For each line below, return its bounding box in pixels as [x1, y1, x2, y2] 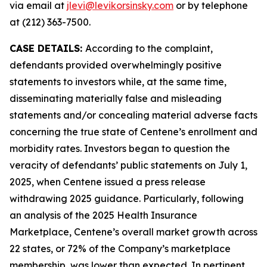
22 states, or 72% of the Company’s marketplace [10, 243, 231, 254]
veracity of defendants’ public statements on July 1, [10, 159, 247, 171]
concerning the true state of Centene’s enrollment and [10, 126, 257, 138]
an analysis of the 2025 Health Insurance [10, 209, 197, 221]
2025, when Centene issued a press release [10, 176, 206, 188]
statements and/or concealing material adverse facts [10, 109, 257, 121]
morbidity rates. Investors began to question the [10, 142, 230, 154]
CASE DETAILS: [10, 42, 85, 54]
